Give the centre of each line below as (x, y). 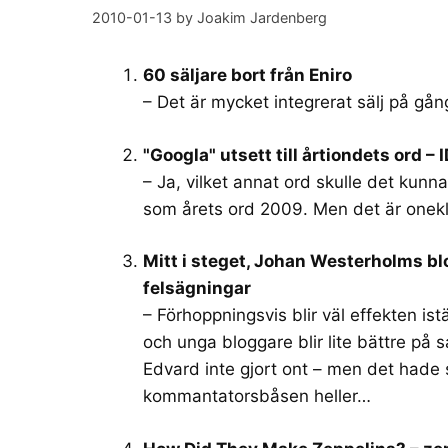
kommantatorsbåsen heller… (257, 396)
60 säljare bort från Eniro (247, 75)
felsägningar (197, 288)
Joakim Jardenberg (262, 18)
